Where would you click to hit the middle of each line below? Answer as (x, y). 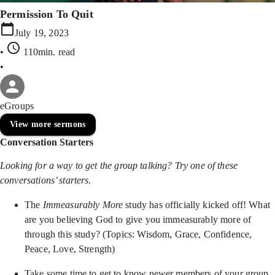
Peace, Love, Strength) (70, 249)
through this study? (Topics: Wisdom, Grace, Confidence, (138, 234)
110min (38, 52)
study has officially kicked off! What (196, 205)
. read (64, 52)
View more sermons (48, 124)
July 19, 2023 (42, 33)
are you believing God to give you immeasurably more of (138, 219)
